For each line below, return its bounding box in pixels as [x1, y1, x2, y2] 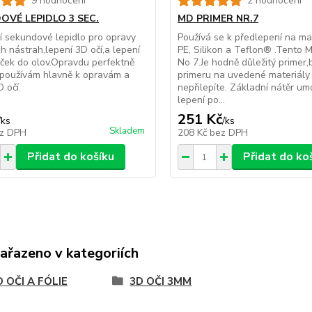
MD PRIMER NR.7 [177, 12, 258, 26]
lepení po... [177, 93, 225, 107]
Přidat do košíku [26, 149, 114, 165]
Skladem [109, 125, 145, 138]
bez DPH [209, 126, 248, 140]
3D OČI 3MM [130, 274, 192, 289]
